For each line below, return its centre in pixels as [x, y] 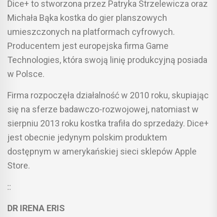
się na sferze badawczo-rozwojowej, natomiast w [103, 109]
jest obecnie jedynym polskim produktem [87, 137]
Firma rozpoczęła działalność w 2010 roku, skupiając [108, 95]
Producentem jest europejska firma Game [88, 46]
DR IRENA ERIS [36, 208]
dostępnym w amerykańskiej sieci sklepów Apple [102, 151]
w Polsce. [26, 74]
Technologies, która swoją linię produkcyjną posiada [107, 60]
